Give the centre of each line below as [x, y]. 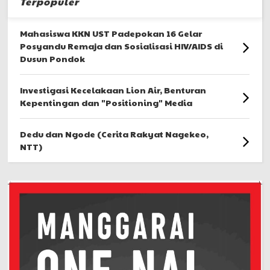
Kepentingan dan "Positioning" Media [106, 103]
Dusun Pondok [53, 59]
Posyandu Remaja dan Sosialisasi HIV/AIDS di [122, 46]
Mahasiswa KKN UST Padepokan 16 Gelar [111, 33]
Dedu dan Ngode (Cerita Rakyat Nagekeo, [115, 134]
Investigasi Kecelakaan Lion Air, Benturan [113, 90]
